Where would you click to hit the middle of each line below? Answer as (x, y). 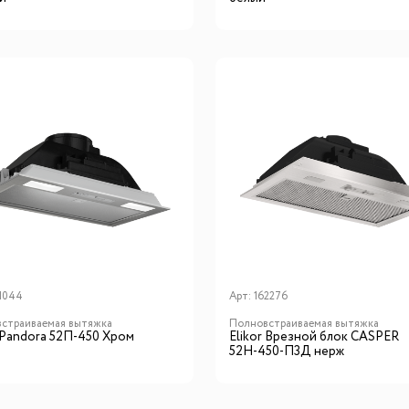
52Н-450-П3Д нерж (286, 351)
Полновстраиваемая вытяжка (304, 323)
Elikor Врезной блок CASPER (314, 336)
